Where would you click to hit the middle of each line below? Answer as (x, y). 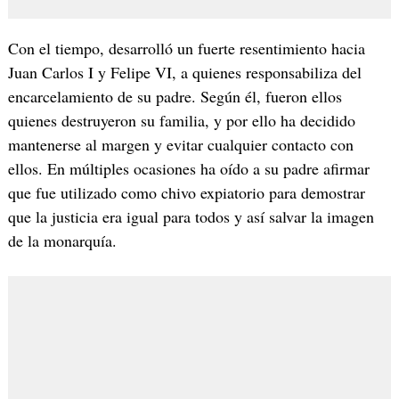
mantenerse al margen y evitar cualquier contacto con (180, 144)
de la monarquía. (62, 240)
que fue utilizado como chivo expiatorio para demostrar (186, 192)
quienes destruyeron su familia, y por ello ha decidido (181, 120)
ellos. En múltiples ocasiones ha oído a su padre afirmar (188, 168)
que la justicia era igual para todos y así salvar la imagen (191, 216)
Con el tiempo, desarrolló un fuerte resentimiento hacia (186, 48)
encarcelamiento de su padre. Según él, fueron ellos (175, 96)
